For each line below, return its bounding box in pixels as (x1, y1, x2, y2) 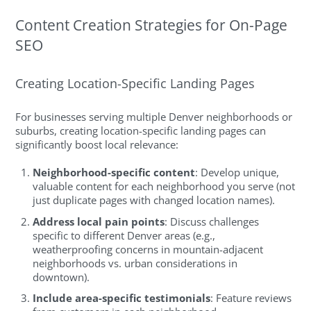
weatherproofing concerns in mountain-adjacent (33, 242, 264, 256)
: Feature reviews (210, 291, 292, 305)
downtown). (33, 269, 90, 284)
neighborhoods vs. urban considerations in (33, 255, 238, 270)
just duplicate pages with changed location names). (33, 193, 276, 207)
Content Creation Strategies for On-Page (15, 15, 288, 35)
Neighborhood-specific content (33, 165, 196, 179)
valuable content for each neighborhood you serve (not (33, 179, 296, 193)
